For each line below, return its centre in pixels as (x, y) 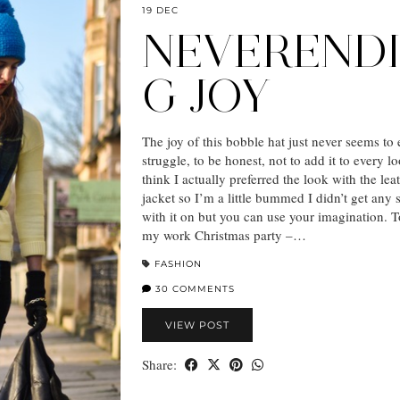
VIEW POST (197, 325)
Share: (161, 364)
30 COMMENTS (193, 288)
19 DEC (160, 10)
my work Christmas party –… (224, 234)
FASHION (178, 263)
